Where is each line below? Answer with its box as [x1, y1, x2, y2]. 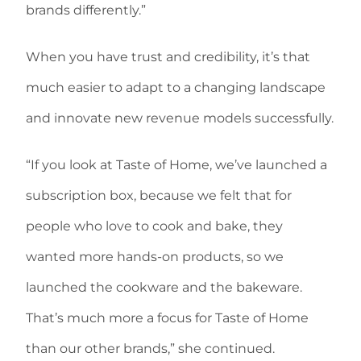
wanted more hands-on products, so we [26, 249, 284, 265]
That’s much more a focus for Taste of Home [26, 310, 309, 326]
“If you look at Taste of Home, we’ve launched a [26, 157, 327, 173]
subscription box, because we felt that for [26, 188, 292, 204]
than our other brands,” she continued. [26, 341, 275, 357]
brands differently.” [26, 2, 146, 19]
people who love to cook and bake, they [26, 218, 283, 234]
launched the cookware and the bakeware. [26, 280, 302, 296]
